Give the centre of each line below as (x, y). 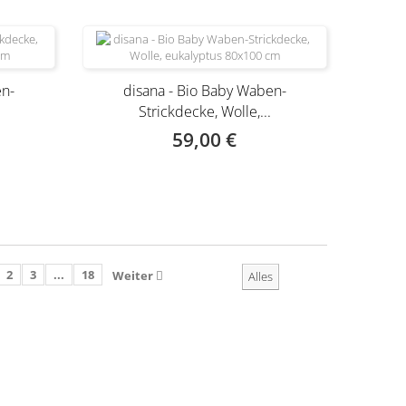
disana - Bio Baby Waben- (204, 91)
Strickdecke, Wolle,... (204, 111)
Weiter (133, 275)
